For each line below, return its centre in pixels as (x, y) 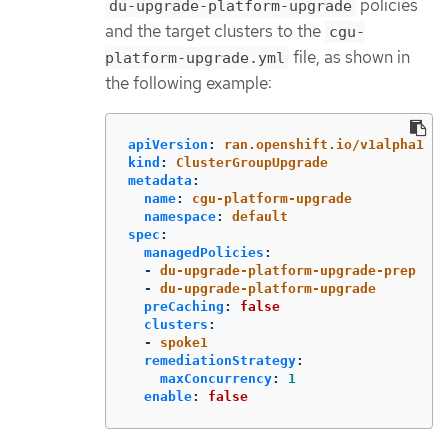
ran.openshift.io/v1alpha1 (324, 144)
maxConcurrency (216, 378)
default (260, 216)
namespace (180, 216)
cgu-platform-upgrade (272, 198)
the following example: (188, 83)
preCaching (184, 306)
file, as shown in (349, 57)
